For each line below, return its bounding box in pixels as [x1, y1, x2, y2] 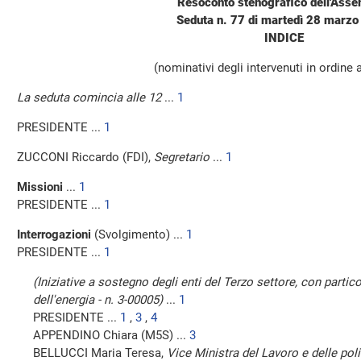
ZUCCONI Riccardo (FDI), [17, 150, 154, 164]
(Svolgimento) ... [94, 227, 186, 242]
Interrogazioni [17, 227, 94, 242]
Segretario [154, 150, 210, 164]
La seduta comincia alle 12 [17, 90, 161, 105]
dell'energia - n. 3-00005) [33, 293, 163, 307]
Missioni [17, 180, 63, 194]
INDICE [263, 31, 304, 45]
